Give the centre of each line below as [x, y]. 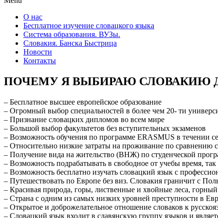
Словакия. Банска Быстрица [70, 43]
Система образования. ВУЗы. [72, 34]
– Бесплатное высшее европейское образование [83, 102]
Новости [38, 52]
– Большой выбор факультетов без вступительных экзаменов [105, 128]
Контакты [40, 61]
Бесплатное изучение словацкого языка [89, 26]
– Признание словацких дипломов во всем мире [84, 119]
